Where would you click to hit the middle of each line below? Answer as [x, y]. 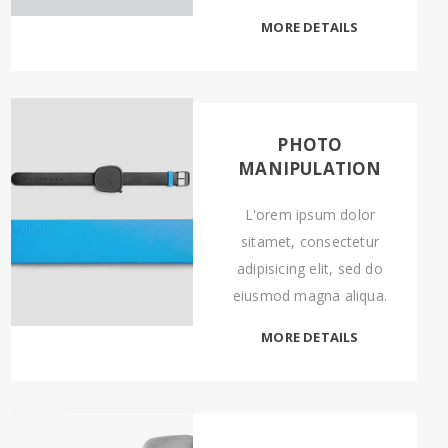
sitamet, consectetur [309, 241]
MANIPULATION [310, 168]
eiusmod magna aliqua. [310, 295]
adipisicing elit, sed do [310, 268]
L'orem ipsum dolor [310, 214]
